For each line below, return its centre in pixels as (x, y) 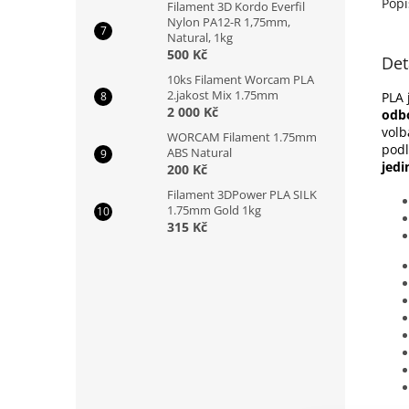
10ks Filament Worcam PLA (241, 79)
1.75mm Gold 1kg (214, 210)
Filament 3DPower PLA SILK (242, 194)
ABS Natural (199, 152)
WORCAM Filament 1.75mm (242, 137)
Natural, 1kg (200, 37)
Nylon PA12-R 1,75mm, (229, 22)
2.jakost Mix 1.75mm (223, 95)
